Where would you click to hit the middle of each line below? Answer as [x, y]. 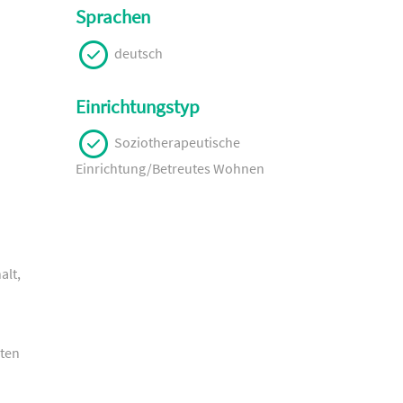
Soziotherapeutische [175, 143]
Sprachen [112, 18]
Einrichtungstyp [137, 107]
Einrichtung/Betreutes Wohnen [170, 169]
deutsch [137, 53]
